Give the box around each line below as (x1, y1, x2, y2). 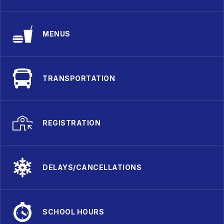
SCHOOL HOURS (42, 207, 104, 216)
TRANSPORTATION (42, 74, 115, 82)
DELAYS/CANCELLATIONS (42, 163, 141, 171)
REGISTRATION (42, 118, 100, 127)
